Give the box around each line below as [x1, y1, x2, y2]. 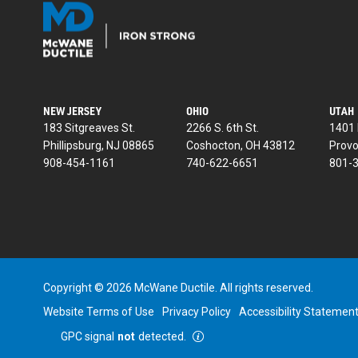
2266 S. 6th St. [186, 121, 259, 134]
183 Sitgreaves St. [43, 121, 136, 134]
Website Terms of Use [43, 304, 155, 318]
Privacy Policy [162, 304, 232, 318]
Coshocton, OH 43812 [186, 138, 295, 152]
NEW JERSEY [43, 102, 102, 117]
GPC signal [61, 329, 115, 343]
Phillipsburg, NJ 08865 [43, 138, 155, 152]
